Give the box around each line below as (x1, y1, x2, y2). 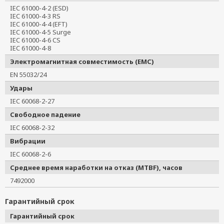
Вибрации (10, 136, 45, 145)
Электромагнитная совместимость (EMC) (10, 57, 154, 66)
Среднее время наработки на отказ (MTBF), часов (10, 163, 182, 172)
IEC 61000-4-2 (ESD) (10, 3, 75, 12)
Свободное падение (10, 110, 80, 119)
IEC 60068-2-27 (10, 96, 61, 105)
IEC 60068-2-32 (10, 123, 61, 132)
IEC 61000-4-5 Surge (10, 27, 77, 36)
